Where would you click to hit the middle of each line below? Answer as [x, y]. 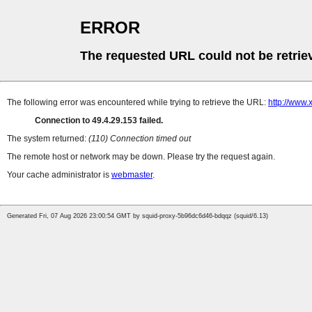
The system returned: [48, 139]
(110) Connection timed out [140, 139]
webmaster [132, 175]
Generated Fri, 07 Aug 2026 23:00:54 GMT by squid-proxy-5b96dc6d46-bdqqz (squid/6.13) [138, 216]
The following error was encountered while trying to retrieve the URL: [138, 103]
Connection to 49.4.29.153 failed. [99, 121]
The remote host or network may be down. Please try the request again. [141, 157]
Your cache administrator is [59, 175]
